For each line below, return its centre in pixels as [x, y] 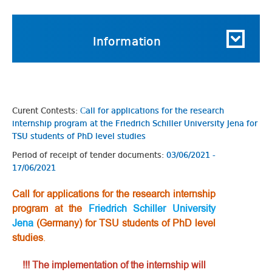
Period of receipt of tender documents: [89, 155]
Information [127, 42]
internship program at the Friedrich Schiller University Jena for [135, 124]
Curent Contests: [46, 111]
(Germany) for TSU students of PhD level [124, 223]
